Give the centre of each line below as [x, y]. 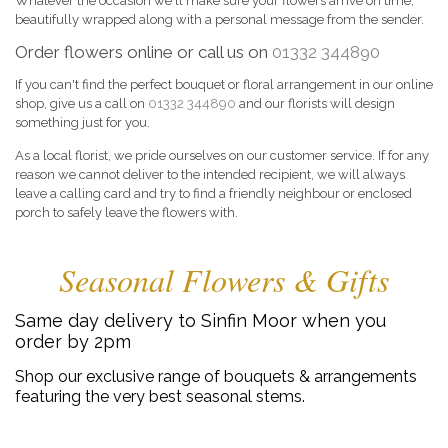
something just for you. [82, 122]
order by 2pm [73, 341]
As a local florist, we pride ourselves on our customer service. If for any [222, 155]
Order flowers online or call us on [143, 52]
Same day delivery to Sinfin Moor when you [200, 320]
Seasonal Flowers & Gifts [224, 279]
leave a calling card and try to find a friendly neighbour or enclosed [213, 193]
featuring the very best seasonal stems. [160, 397]
